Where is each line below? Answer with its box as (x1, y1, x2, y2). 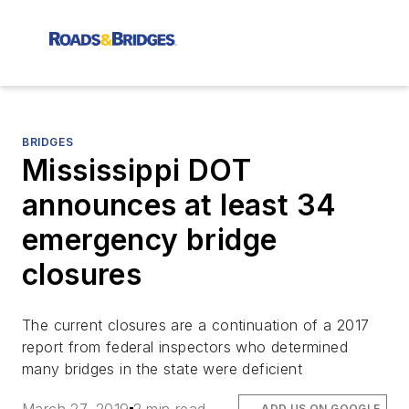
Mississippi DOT (22, 152, 251, 188)
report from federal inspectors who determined (22, 338, 348, 356)
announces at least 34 (22, 187, 337, 223)
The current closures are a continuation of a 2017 (22, 316, 370, 334)
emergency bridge (22, 222, 278, 257)
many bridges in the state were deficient (22, 360, 302, 378)
